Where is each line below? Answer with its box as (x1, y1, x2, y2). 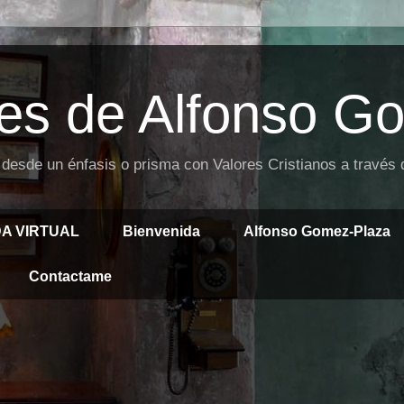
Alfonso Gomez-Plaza (243, 224, 390, 239)
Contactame (29, 269, 112, 284)
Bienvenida (123, 224, 200, 239)
